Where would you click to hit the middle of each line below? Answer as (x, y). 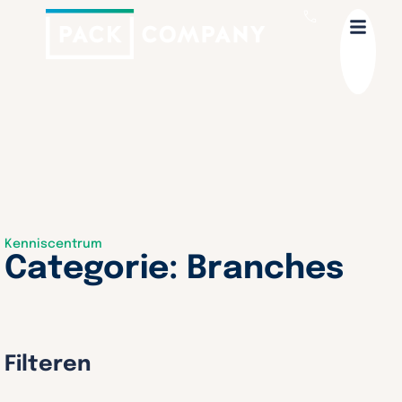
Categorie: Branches (174, 269)
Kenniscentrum (53, 244)
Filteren (48, 365)
